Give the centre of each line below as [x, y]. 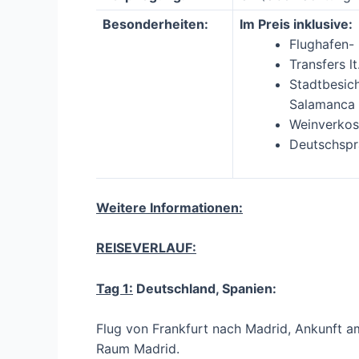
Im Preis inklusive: [296, 24]
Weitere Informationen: [169, 207]
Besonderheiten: [155, 24]
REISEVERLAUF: [146, 248]
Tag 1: [115, 288]
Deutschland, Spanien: [205, 288]
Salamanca [322, 104]
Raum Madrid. [138, 349]
